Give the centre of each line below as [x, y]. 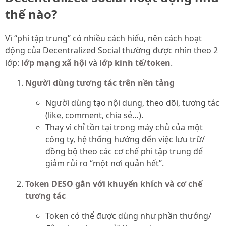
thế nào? [31, 14]
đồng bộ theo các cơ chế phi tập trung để [124, 152]
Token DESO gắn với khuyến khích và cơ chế [114, 184]
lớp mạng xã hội [54, 63]
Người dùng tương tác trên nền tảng [100, 83]
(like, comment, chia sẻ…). [94, 115]
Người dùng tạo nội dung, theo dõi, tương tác [132, 103]
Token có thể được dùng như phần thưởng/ [128, 216]
